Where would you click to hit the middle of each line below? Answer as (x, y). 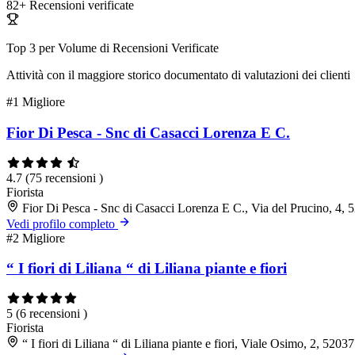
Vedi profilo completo (62, 223)
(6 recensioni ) (52, 314)
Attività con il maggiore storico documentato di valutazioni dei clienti (178, 75)
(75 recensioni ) (64, 177)
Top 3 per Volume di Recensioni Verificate (113, 48)
